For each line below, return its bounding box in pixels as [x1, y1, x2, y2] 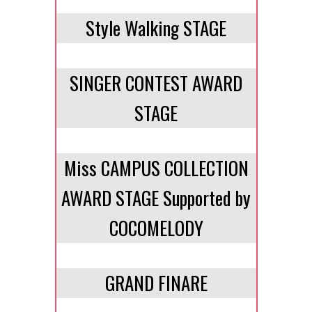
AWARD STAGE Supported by [61, 184, 251, 212]
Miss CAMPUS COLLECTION [63, 154, 249, 182]
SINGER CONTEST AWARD [70, 69, 242, 97]
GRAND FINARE [104, 269, 208, 297]
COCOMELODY [109, 214, 203, 242]
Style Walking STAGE [86, 14, 226, 42]
